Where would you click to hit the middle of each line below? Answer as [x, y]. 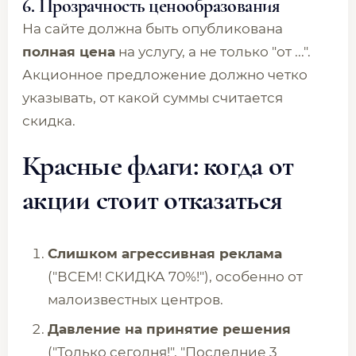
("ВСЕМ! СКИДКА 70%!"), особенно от [175, 277]
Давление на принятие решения [169, 329]
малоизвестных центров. [135, 300]
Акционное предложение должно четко [165, 75]
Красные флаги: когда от [158, 166]
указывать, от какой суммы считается [153, 98]
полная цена [69, 52]
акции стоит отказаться [153, 200]
